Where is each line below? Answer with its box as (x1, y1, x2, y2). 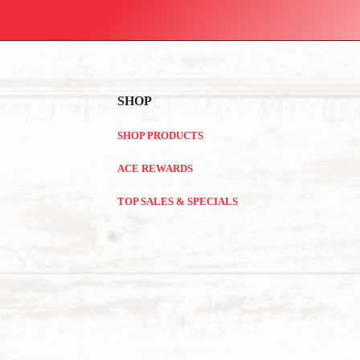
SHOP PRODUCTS (117, 130, 203, 141)
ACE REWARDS (117, 163, 193, 174)
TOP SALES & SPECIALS (117, 196, 238, 207)
